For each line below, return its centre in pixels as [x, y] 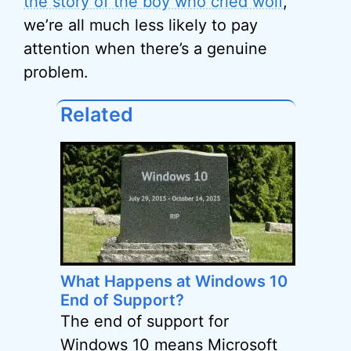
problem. [56, 72]
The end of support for [144, 321]
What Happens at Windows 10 [174, 281]
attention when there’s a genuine [145, 49]
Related [96, 114]
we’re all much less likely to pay [141, 25]
